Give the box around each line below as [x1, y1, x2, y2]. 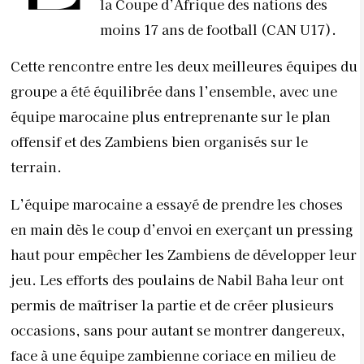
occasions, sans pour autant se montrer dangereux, [11, 319, 345, 340]
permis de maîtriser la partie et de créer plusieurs [11, 294, 334, 314]
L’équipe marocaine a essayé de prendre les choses [11, 193, 343, 214]
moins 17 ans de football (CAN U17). [100, 19, 336, 39]
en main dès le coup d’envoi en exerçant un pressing [11, 219, 353, 239]
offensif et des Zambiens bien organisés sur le [11, 132, 308, 152]
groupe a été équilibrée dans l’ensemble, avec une [11, 81, 337, 102]
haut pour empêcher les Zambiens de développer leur [11, 244, 357, 264]
